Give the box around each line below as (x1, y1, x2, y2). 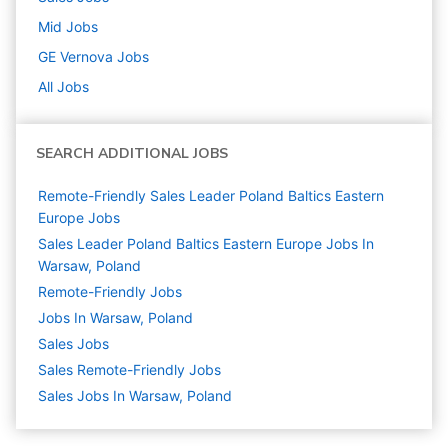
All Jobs (38, 78, 89, 96)
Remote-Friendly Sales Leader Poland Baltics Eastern (38, 187, 384, 205)
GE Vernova (38, 48, 113, 66)
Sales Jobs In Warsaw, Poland (38, 387, 232, 405)
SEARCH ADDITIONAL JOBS (36, 144, 228, 164)
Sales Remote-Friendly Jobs (38, 361, 221, 379)
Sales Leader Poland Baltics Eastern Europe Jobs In (38, 235, 374, 253)
